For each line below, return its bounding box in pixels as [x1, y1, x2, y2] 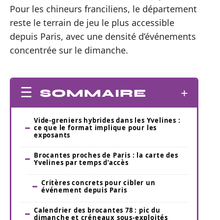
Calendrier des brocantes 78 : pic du [34, 206, 161, 215]
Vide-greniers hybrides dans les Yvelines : [34, 116, 181, 125]
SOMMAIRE [40, 87, 146, 100]
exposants [34, 131, 71, 140]
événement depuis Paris [41, 186, 127, 195]
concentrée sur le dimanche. [10, 44, 128, 56]
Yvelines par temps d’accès [34, 158, 129, 167]
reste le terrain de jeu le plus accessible [10, 16, 174, 28]
